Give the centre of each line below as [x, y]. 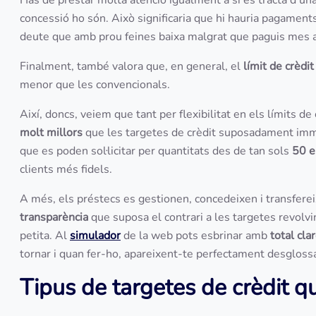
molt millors [53, 133]
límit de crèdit [279, 66]
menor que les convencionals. [98, 85]
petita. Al [45, 236]
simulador [95, 236]
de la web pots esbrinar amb [195, 236]
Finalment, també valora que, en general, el [132, 66]
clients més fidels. [69, 169]
